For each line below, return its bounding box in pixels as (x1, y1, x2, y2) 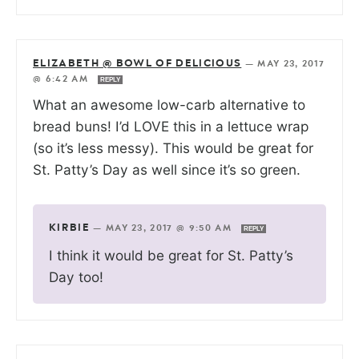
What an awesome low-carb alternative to (33, 96, 305, 114)
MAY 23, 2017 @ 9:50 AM (105, 224, 236, 233)
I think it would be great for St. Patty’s (49, 247, 293, 264)
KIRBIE (49, 223, 90, 234)
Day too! (49, 268, 103, 286)
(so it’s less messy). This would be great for (33, 139, 313, 157)
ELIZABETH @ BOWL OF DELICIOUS (33, 58, 242, 70)
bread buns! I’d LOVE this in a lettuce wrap (33, 118, 309, 135)
